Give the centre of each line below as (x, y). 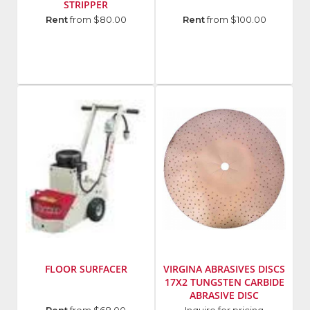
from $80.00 (97, 20)
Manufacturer (193, 20)
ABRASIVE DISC (224, 295)
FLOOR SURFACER (86, 269)
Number (40, 34)
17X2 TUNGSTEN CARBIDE (224, 282)
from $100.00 (235, 20)
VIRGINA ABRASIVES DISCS (224, 269)
